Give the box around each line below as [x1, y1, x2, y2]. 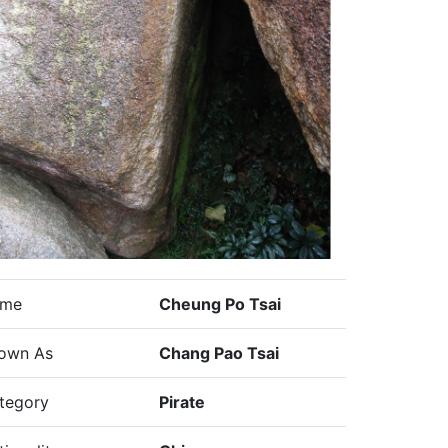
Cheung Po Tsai [159, 293, 281, 314]
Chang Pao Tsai [159, 342, 279, 363]
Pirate [159, 391, 205, 412]
